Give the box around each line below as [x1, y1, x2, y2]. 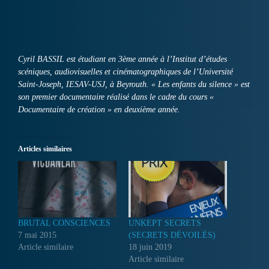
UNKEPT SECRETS [128, 218, 201, 228]
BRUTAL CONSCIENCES [18, 218, 110, 228]
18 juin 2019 [128, 242, 172, 252]
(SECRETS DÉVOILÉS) [128, 230, 216, 240]
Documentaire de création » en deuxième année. [18, 105, 180, 115]
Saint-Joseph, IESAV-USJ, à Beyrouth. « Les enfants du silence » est [18, 80, 250, 89]
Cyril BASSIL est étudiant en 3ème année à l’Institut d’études [18, 55, 227, 64]
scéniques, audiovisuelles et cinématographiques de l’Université [18, 67, 233, 77]
